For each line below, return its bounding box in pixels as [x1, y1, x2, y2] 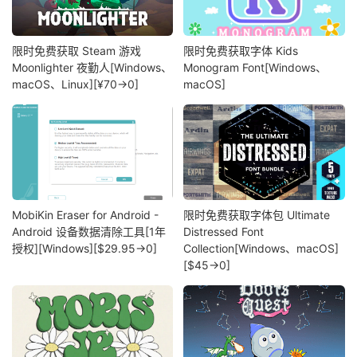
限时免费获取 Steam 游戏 [12, 44, 141, 58]
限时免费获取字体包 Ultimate [183, 207, 331, 222]
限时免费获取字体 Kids [183, 44, 299, 58]
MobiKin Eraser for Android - [12, 207, 159, 222]
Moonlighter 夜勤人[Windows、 [12, 61, 172, 75]
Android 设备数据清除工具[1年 [12, 224, 166, 238]
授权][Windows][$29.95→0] [12, 241, 157, 255]
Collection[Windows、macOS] [183, 241, 339, 255]
